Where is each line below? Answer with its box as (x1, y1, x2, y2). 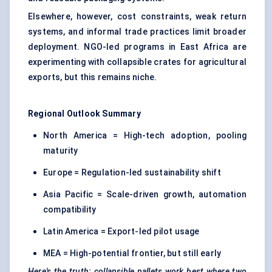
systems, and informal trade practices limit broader (28, 27, 246, 37)
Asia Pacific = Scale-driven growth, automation (43, 189, 246, 200)
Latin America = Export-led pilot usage (43, 226, 200, 237)
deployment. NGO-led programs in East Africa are (28, 42, 246, 52)
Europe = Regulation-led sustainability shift (43, 168, 221, 178)
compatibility (43, 205, 97, 215)
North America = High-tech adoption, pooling (43, 131, 246, 141)
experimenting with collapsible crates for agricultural (28, 57, 246, 67)
